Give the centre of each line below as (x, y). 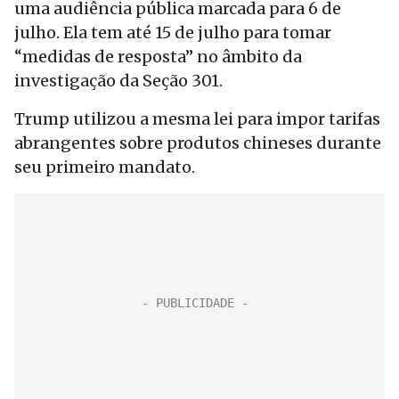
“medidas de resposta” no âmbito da (158, 57)
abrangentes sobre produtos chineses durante (198, 143)
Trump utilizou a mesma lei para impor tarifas (197, 119)
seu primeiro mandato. (105, 167)
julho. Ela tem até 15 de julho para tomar (173, 33)
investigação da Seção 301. (118, 81)
